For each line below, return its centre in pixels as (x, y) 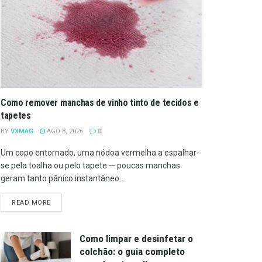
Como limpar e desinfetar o (136, 238)
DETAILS (64, 202)
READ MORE (31, 202)
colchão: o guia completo (132, 251)
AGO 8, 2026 (64, 131)
